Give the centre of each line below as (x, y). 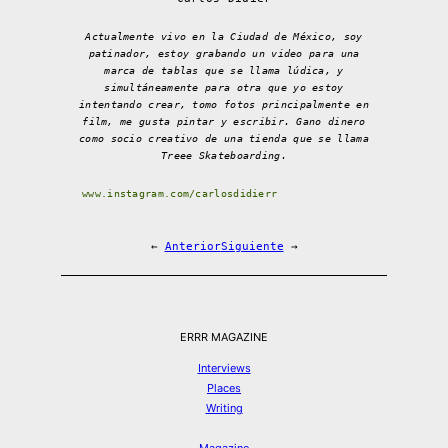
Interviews (224, 368)
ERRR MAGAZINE (224, 337)
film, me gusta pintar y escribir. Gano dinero (224, 122)
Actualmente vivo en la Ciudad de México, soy (224, 37)
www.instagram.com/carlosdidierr (180, 194)
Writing (224, 408)
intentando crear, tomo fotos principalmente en (224, 105)
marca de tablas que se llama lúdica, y (224, 71)
